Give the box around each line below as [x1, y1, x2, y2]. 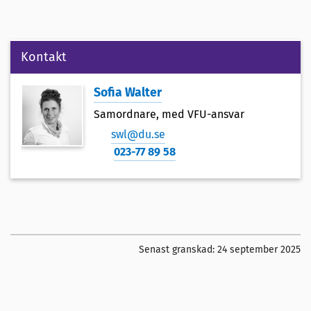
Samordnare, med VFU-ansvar [94, 108, 244, 121]
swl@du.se [111, 128, 165, 142]
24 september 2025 [217, 244, 301, 256]
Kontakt [21, 49, 67, 65]
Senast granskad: [139, 244, 217, 256]
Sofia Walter [94, 85, 162, 101]
